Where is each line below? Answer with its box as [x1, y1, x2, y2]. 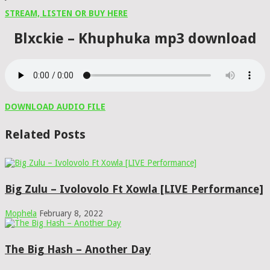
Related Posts [5, 127, 86, 142]
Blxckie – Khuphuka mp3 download [13, 30, 257, 47]
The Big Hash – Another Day [5, 242, 151, 256]
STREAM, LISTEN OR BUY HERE [5, 8, 128, 19]
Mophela [5, 208, 37, 218]
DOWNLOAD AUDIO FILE [5, 101, 105, 111]
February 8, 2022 [39, 208, 103, 218]
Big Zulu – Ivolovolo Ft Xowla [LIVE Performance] [5, 182, 263, 195]
